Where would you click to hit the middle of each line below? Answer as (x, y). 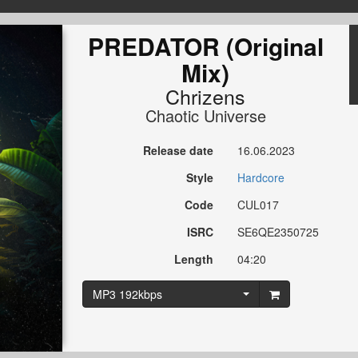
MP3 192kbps (127, 294)
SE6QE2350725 (278, 232)
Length (194, 259)
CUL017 (259, 205)
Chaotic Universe (205, 116)
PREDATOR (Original (205, 46)
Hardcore (261, 178)
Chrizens (206, 96)
